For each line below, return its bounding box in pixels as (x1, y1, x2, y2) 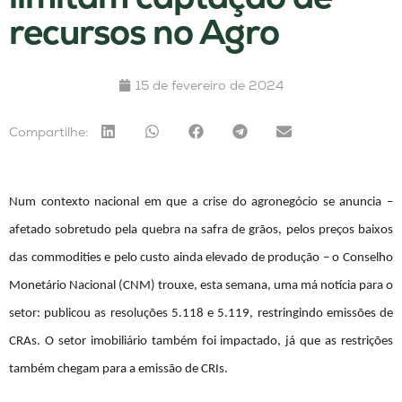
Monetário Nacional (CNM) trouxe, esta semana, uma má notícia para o (9, 279, 393, 293)
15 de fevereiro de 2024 (135, 77, 284, 94)
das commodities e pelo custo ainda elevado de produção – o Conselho (9, 251, 393, 266)
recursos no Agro (9, 10, 279, 55)
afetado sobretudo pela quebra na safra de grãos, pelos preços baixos (9, 223, 393, 238)
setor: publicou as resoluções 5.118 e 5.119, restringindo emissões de (9, 307, 393, 321)
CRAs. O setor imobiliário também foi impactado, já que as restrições (9, 335, 393, 349)
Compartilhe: (9, 123, 88, 140)
